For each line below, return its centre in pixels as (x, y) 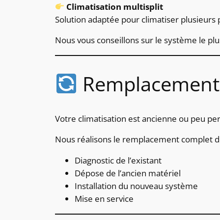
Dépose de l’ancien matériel (128, 173)
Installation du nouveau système (136, 186)
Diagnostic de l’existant (118, 161)
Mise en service (104, 199)
